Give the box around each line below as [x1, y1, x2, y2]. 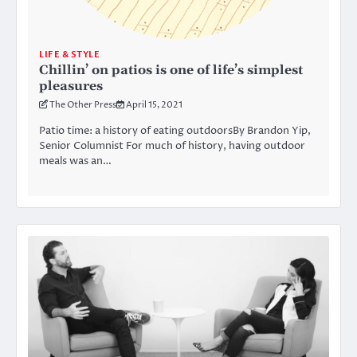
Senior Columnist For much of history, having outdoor [39, 139, 305, 154]
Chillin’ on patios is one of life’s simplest [39, 62, 303, 79]
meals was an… [39, 154, 112, 169]
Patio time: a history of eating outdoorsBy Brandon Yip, [39, 124, 311, 139]
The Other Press [49, 99, 116, 112]
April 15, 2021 [126, 99, 182, 112]
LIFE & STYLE [39, 49, 100, 61]
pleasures [39, 78, 103, 95]
